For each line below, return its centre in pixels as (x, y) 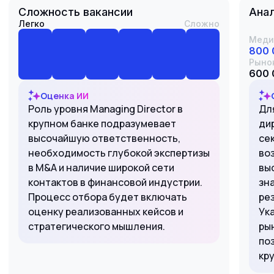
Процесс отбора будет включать (108, 197)
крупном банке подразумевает (102, 124)
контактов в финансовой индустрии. (115, 182)
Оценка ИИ (65, 95)
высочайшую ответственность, (104, 138)
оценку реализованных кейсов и (106, 212)
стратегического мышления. (97, 226)
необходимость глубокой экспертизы (119, 153)
